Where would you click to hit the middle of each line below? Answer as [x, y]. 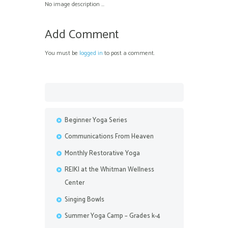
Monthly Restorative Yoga [102, 153]
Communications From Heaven [109, 137]
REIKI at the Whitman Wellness [109, 170]
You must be [62, 53]
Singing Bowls [84, 199]
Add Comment [82, 35]
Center [75, 183]
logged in [91, 53]
